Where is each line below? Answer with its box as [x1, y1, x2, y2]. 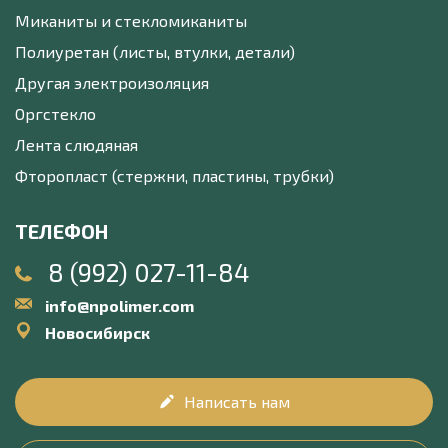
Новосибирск [45, 322, 150, 342]
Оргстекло [15, 103, 96, 123]
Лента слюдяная [15, 134, 138, 154]
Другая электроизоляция [15, 72, 209, 92]
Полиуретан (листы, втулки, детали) [15, 41, 295, 61]
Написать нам [183, 391, 290, 411]
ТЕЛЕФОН [15, 218, 108, 243]
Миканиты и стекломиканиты [15, 10, 247, 30]
